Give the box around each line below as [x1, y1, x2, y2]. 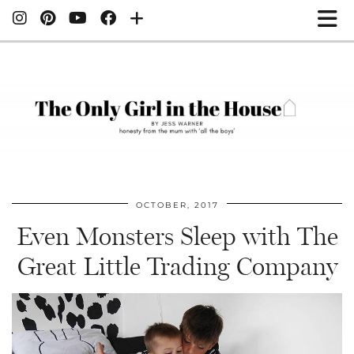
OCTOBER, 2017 [135, 199, 219, 210]
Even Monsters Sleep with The [16, 220, 338, 251]
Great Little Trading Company [17, 250, 337, 281]
